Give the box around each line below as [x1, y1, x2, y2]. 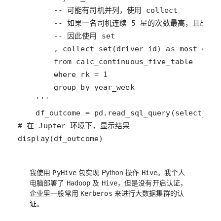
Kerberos [80, 189, 112, 197]
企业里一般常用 [30, 187, 80, 198]
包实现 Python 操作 [76, 167, 142, 177]
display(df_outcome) [18, 134, 103, 143]
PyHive [52, 168, 77, 177]
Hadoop [66, 179, 91, 187]
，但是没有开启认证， [117, 177, 187, 187]
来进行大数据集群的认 [112, 187, 184, 198]
